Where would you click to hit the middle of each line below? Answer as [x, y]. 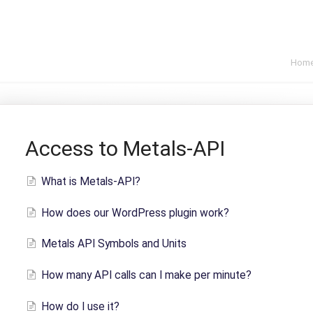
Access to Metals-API [125, 148]
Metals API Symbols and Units [114, 244]
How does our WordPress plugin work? [135, 213]
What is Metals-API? [90, 181]
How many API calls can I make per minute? [146, 276]
